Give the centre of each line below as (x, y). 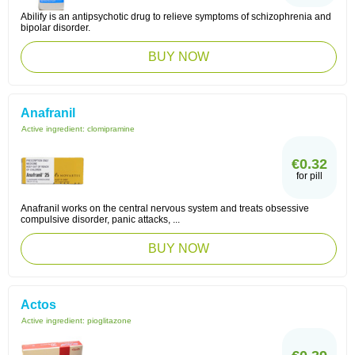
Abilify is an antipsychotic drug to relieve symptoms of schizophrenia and (176, 17)
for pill (309, 176)
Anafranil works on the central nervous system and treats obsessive (165, 208)
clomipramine (111, 129)
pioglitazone (109, 321)
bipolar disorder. (55, 28)
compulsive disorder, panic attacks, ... (100, 219)
